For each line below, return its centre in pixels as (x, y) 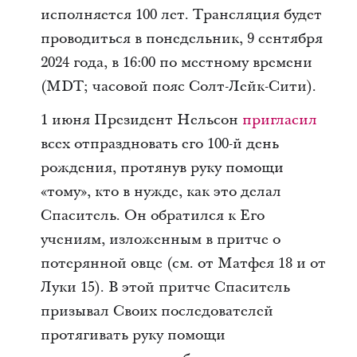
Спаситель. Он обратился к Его (152, 215)
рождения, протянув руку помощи (162, 167)
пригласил (279, 120)
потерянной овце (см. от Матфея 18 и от (183, 263)
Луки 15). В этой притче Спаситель (165, 287)
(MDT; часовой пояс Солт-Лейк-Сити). (178, 86)
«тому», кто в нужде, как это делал (161, 191)
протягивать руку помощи (133, 335)
